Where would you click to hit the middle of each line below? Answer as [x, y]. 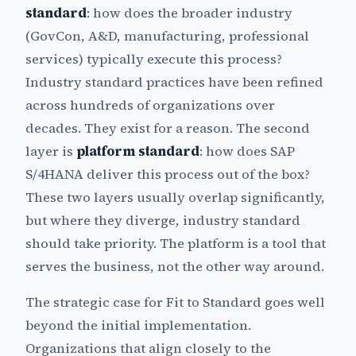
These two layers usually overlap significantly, [175, 197]
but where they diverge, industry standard [163, 220]
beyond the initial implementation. [138, 325]
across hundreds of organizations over [150, 105]
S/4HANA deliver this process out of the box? [168, 174]
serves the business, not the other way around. [175, 266]
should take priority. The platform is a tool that [176, 243]
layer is [51, 151]
